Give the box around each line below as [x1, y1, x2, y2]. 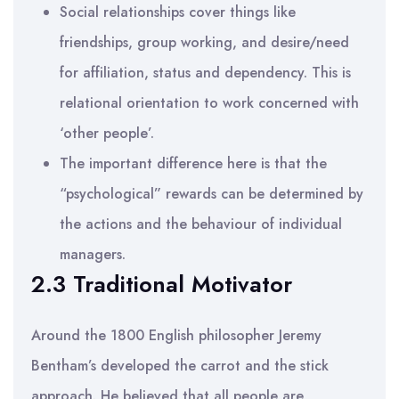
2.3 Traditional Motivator [31, 268, 292, 300]
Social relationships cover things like [60, 2, 296, 22]
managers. [60, 244, 126, 265]
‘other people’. [60, 123, 154, 143]
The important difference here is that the [60, 153, 327, 174]
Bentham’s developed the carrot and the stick [31, 355, 329, 376]
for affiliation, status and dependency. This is [60, 62, 351, 83]
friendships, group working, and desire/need [60, 32, 349, 53]
